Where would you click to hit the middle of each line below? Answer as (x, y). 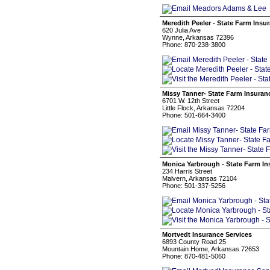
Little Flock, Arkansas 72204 (203, 108)
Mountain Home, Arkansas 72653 (211, 249)
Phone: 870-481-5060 (194, 256)
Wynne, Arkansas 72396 (198, 37)
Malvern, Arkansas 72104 (199, 178)
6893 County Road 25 (194, 242)
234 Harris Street (187, 171)
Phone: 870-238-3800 (194, 45)
